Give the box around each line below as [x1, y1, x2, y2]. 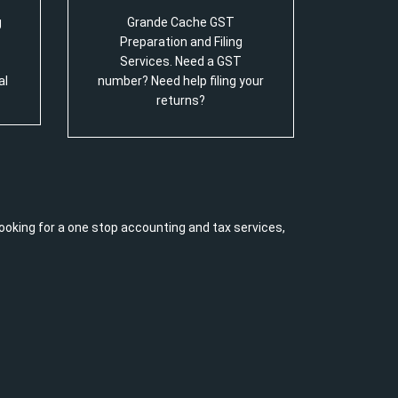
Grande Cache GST [127, 15, 235, 29]
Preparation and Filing [119, 35, 243, 49]
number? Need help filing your [98, 74, 264, 88]
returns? [156, 93, 205, 107]
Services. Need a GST [120, 54, 242, 68]
